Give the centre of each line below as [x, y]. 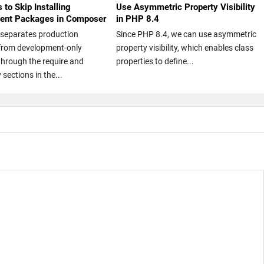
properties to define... [155, 61]
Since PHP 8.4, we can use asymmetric [186, 34]
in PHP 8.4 [137, 19]
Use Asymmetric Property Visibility [185, 7]
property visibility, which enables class [184, 47]
